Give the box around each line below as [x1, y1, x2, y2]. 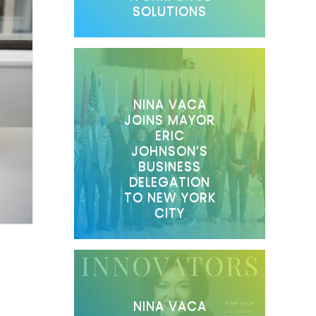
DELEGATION [129, 172, 211, 190]
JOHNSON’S [131, 141, 209, 159]
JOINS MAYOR [124, 110, 216, 128]
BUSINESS [138, 157, 202, 175]
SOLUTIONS [133, 1, 207, 20]
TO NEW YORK [123, 188, 216, 206]
